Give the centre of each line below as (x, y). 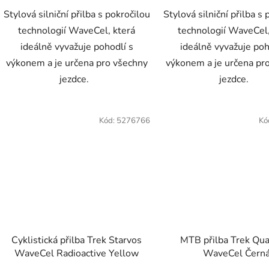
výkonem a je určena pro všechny (77, 63)
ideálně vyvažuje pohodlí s (77, 47)
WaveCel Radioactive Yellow (77, 254)
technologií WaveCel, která (77, 30)
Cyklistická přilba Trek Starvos (77, 240)
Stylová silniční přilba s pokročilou (77, 14)
